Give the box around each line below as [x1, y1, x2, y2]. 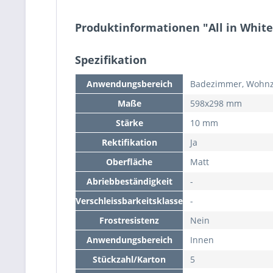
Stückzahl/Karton [93, 253, 166, 265]
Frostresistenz [99, 214, 159, 226]
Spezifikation [75, 52, 147, 67]
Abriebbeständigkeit [86, 175, 172, 187]
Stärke [115, 117, 143, 129]
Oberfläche [106, 156, 152, 168]
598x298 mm [190, 97, 242, 109]
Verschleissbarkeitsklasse [76, 195, 183, 207]
